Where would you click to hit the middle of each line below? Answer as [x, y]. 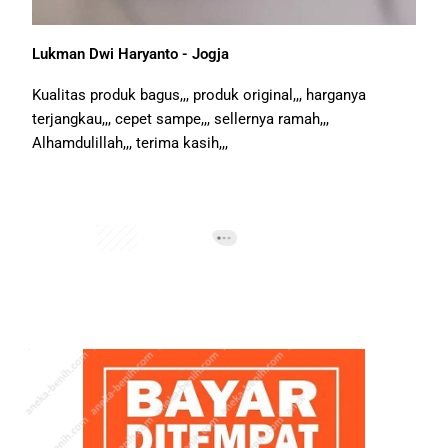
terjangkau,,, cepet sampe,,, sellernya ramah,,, [181, 119]
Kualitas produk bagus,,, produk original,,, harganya [199, 95]
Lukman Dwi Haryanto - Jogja [131, 54]
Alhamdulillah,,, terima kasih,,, [130, 143]
